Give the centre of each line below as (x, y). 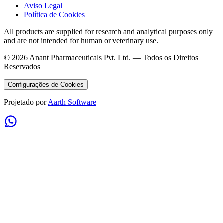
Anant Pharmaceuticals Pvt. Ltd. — (85, 57)
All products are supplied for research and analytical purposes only (108, 31)
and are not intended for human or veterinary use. (81, 40)
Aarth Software (72, 102)
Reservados (22, 66)
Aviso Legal (43, 5)
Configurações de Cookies (46, 84)
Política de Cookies (54, 14)
